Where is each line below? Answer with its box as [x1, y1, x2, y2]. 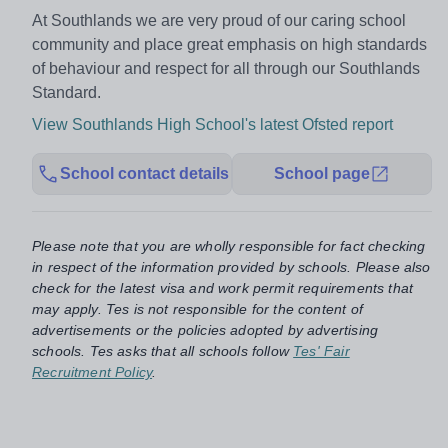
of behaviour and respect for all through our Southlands [32, 60, 420, 78]
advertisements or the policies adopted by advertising [32, 322, 379, 339]
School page [274, 165, 370, 183]
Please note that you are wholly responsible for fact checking [32, 238, 426, 255]
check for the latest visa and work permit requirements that [32, 280, 414, 297]
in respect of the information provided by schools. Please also [32, 259, 431, 276]
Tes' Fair [293, 343, 350, 360]
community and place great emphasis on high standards [32, 36, 427, 54]
